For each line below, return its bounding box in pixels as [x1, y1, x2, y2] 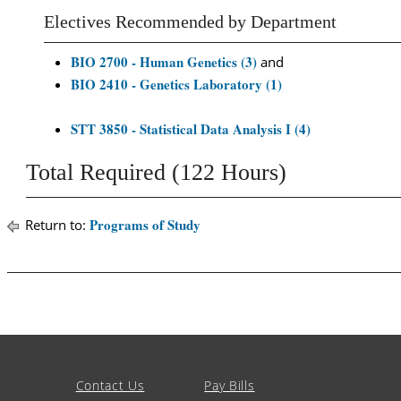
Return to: [21, 216, 90, 234]
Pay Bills [204, 377, 255, 394]
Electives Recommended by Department [44, 13, 337, 31]
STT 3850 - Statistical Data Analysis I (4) [71, 119, 311, 139]
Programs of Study [90, 215, 200, 235]
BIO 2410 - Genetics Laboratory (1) [71, 74, 282, 94]
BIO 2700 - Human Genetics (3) [71, 52, 257, 72]
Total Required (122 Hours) [26, 159, 286, 185]
